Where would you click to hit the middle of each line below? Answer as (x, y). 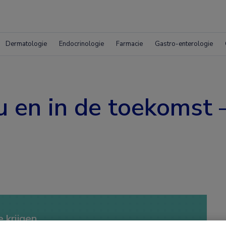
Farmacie (129, 44)
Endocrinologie (81, 44)
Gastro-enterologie (184, 44)
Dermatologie (26, 44)
